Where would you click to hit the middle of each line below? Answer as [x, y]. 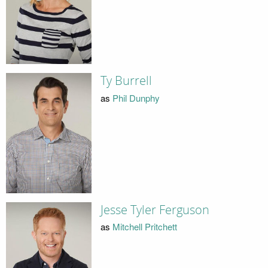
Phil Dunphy [136, 98]
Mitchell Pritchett [144, 227]
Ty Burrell [126, 81]
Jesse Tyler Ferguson [155, 210]
